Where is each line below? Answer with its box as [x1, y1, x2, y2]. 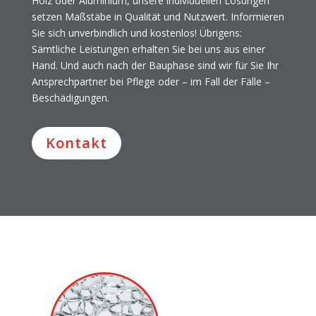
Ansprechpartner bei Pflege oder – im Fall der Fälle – [31, 74, 270, 88]
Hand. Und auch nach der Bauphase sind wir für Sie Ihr [31, 58, 279, 72]
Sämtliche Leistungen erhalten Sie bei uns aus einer [31, 42, 265, 56]
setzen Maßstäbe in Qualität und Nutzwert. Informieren [31, 9, 284, 23]
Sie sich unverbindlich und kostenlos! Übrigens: [31, 25, 242, 39]
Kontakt [45, 133, 107, 152]
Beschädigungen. [31, 90, 109, 104]
